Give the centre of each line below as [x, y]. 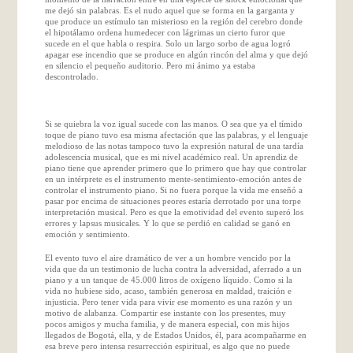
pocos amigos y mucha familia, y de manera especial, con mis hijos [167, 323]
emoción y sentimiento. [87, 234]
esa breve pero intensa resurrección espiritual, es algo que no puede [167, 346]
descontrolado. [71, 76]
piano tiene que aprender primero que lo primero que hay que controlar [175, 167]
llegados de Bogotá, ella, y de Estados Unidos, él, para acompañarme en [175, 334]
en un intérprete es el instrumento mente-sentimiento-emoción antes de [173, 178]
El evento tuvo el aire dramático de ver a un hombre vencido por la [167, 257]
